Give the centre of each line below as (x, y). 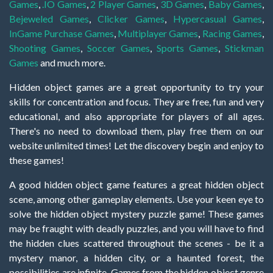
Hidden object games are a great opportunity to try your (136, 87)
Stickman (244, 48)
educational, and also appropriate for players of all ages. (136, 116)
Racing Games (232, 34)
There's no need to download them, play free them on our (136, 131)
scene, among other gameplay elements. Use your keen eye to (136, 199)
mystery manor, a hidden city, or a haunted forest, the (136, 258)
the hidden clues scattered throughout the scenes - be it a (136, 243)
